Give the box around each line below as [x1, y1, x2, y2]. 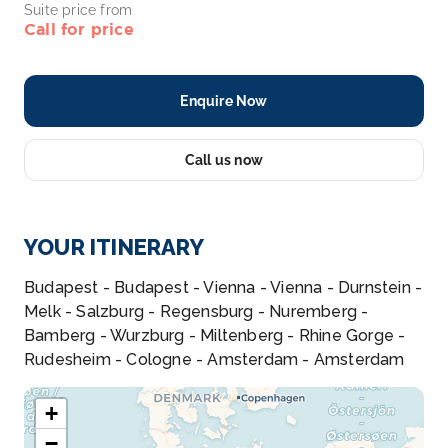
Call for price [24, 20, 134, 38]
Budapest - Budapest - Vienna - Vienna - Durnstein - [24, 278, 423, 297]
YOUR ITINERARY [24, 234, 204, 260]
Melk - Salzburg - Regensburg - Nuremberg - [24, 302, 369, 321]
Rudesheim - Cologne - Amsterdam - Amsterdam [24, 350, 405, 369]
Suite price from [24, 2, 133, 18]
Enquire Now [180, 93, 268, 109]
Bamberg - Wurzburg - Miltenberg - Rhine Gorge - [24, 326, 406, 345]
